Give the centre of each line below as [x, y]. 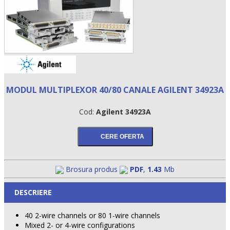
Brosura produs [92, 169]
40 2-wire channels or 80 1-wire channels [92, 215]
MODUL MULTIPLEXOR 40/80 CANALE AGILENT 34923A [115, 90]
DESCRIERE [33, 192]
